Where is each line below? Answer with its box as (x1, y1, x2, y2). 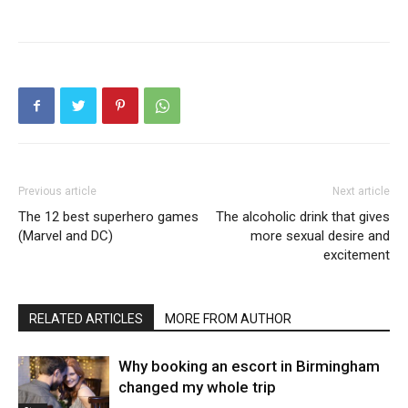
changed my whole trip (118, 378, 276, 396)
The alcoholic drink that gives (216, 209, 390, 225)
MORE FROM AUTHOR (165, 311, 291, 326)
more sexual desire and (250, 228, 390, 244)
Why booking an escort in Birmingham (118, 357, 380, 375)
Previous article (18, 185, 97, 198)
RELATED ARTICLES (29, 311, 143, 326)
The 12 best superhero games (18, 209, 199, 225)
